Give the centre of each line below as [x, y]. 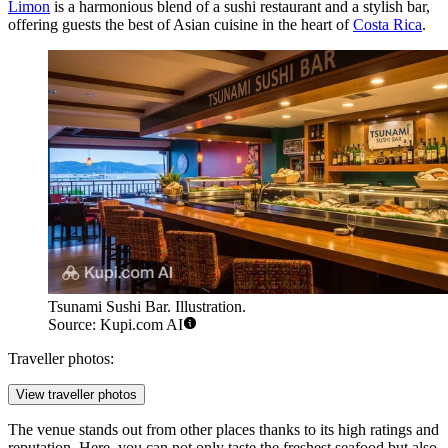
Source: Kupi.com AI [115, 325]
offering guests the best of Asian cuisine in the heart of [180, 24]
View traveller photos [76, 395]
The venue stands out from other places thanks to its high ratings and [223, 430]
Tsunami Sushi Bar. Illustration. [147, 307]
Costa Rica [387, 24]
